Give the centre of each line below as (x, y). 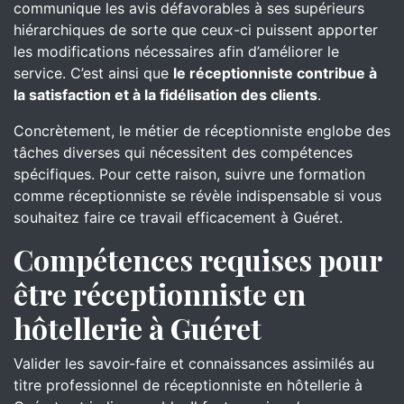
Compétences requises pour (197, 259)
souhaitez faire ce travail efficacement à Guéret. (178, 217)
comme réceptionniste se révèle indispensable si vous (197, 196)
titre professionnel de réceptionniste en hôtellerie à (188, 385)
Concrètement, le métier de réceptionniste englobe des (202, 131)
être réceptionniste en (160, 294)
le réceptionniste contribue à (275, 73)
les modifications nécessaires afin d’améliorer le (176, 51)
